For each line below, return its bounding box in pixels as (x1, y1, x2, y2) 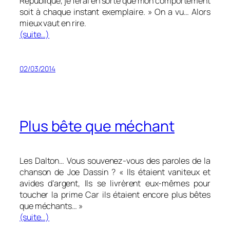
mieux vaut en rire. (20, 17, 87, 29)
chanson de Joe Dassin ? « (20, 166, 127, 178)
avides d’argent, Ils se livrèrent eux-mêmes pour (20, 177, 210, 189)
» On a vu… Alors (145, 6, 210, 17)
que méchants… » (20, 200, 83, 212)
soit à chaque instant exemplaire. (20, 6, 145, 17)
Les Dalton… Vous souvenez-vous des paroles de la (20, 155, 210, 166)
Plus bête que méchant (20, 116, 175, 136)
